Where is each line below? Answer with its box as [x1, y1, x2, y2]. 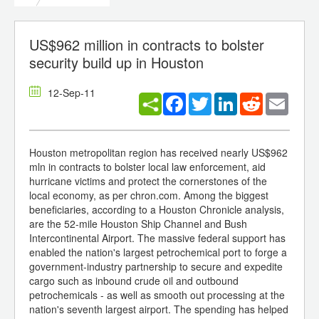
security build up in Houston [29, 52, 204, 73]
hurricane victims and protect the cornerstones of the [29, 174, 267, 189]
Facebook [186, 91, 231, 106]
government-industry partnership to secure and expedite [29, 259, 283, 274]
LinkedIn [237, 91, 276, 106]
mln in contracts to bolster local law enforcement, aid [29, 159, 266, 174]
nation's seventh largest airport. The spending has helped [29, 302, 288, 317]
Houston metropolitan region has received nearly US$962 [29, 145, 288, 160]
